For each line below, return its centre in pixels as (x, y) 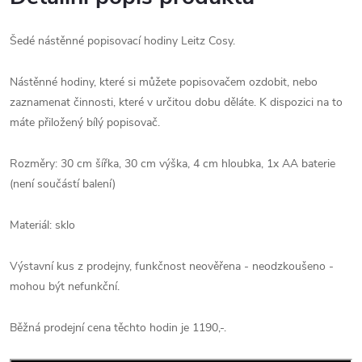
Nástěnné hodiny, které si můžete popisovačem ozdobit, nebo (164, 82)
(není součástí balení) (63, 184)
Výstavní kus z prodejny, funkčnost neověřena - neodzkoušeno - (172, 267)
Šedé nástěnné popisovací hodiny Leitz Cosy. (122, 41)
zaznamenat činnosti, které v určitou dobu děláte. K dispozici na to (176, 103)
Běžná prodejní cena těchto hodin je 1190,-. (118, 328)
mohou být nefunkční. (65, 287)
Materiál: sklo (42, 225)
